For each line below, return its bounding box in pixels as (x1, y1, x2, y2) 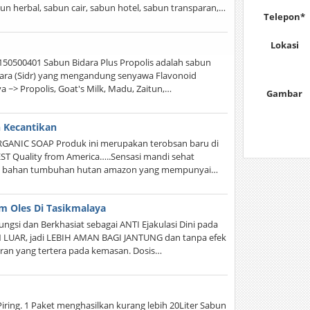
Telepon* (264, 10, 306, 23)
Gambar (266, 87, 303, 100)
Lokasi (270, 39, 299, 51)
